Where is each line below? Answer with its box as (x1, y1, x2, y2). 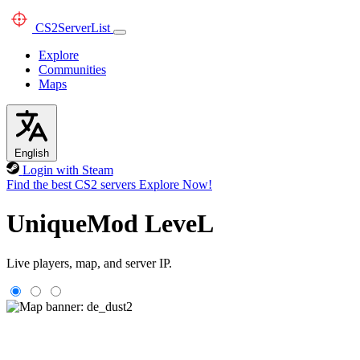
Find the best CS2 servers (6, 178, 136, 191)
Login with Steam (22, 163, 113, 177)
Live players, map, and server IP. (6, 256, 172, 270)
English (14, 147, 49, 159)
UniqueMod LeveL (6, 209, 214, 239)
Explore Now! (139, 178, 212, 191)
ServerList (58, 21, 110, 35)
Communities (39, 63, 106, 76)
